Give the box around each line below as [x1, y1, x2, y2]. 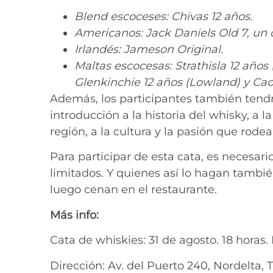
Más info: [50, 208, 99, 222]
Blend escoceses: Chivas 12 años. [74, 9, 252, 23]
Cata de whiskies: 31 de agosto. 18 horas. [50, 233, 271, 247]
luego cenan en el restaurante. [50, 183, 217, 197]
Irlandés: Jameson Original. [74, 42, 223, 56]
